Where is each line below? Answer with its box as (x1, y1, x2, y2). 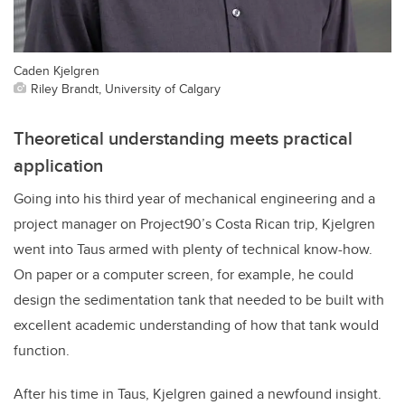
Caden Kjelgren (14, 61, 99, 80)
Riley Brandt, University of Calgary (31, 79, 221, 99)
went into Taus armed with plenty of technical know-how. (14, 239, 372, 260)
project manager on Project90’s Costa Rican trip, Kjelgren (14, 213, 375, 235)
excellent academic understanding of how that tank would (14, 315, 379, 336)
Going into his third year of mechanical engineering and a (14, 188, 375, 210)
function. (14, 340, 73, 362)
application (14, 152, 108, 179)
